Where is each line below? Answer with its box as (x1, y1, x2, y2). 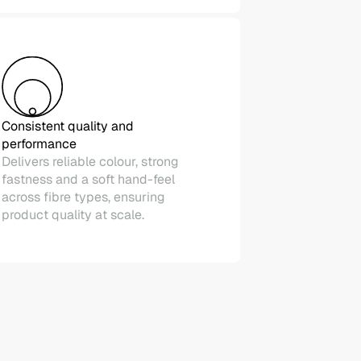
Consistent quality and (2, 118, 134, 135)
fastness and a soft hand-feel (2, 171, 175, 188)
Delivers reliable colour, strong (2, 153, 179, 170)
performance (2, 135, 77, 152)
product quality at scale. (2, 206, 144, 223)
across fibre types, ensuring (2, 189, 165, 205)
